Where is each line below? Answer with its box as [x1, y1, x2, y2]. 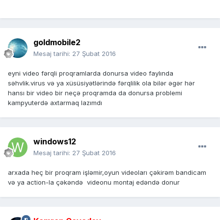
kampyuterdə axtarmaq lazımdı [8, 99, 102, 107]
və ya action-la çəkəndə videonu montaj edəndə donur [8, 178, 180, 187]
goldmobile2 [33, 37, 81, 48]
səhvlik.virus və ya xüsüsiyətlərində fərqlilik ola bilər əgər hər [8, 79, 195, 87]
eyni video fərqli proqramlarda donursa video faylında [8, 69, 173, 78]
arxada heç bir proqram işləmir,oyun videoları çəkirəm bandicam [8, 168, 206, 177]
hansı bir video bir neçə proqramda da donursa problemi [8, 89, 182, 97]
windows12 [33, 137, 76, 147]
